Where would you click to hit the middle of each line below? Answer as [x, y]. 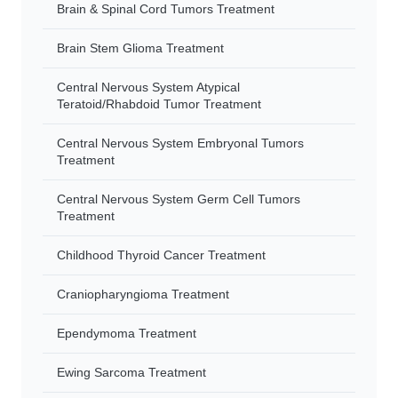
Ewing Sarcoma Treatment [131, 372]
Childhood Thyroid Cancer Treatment [161, 255]
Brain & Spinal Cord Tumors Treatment [166, 9]
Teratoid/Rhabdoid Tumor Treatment [159, 104]
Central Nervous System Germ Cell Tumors [179, 199]
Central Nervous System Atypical [148, 87]
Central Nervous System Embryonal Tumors [180, 143]
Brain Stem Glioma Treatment [140, 48]
